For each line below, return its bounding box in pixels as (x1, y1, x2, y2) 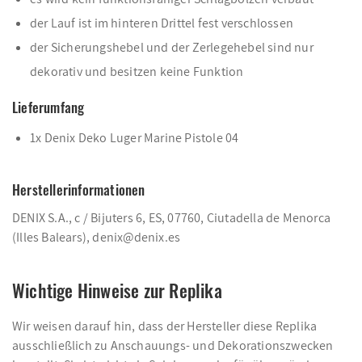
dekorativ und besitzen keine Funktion (30, 63, 244, 80)
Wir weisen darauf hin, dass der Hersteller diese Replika (12, 318, 318, 335)
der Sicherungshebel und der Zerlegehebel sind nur (30, 39, 314, 56)
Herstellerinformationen (12, 179, 145, 200)
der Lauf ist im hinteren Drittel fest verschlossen (30, 15, 293, 32)
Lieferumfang (12, 97, 85, 117)
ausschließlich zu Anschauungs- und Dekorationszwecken (12, 337, 334, 354)
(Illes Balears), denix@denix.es (12, 229, 181, 246)
